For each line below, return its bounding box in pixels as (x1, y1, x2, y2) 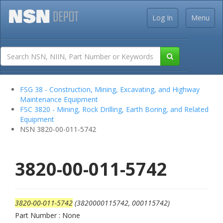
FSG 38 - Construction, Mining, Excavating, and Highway (20, 85, 200, 94)
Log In (152, 13, 173, 22)
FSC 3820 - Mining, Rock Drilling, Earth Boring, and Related (20, 105, 209, 114)
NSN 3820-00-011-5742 (20, 124, 96, 134)
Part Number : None (15, 211, 80, 220)
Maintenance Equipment (20, 95, 98, 104)
